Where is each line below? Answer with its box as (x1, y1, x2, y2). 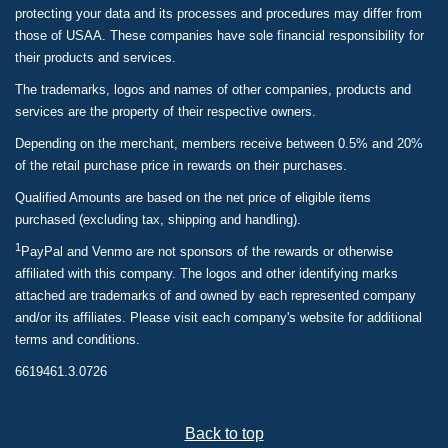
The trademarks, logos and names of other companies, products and (15, 82, 411, 97)
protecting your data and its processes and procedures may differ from (15, 6, 422, 21)
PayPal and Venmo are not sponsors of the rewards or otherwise (21, 244, 393, 259)
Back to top (184, 425, 264, 442)
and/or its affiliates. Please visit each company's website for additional (15, 310, 422, 325)
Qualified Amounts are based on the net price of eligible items (15, 190, 371, 205)
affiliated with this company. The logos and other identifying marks (15, 266, 398, 281)
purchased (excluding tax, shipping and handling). (15, 212, 301, 227)
